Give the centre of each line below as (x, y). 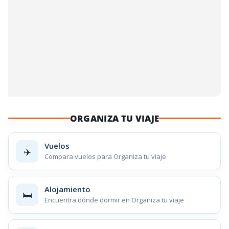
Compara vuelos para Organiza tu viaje (105, 157)
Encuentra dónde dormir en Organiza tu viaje (114, 200)
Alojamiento (67, 189)
